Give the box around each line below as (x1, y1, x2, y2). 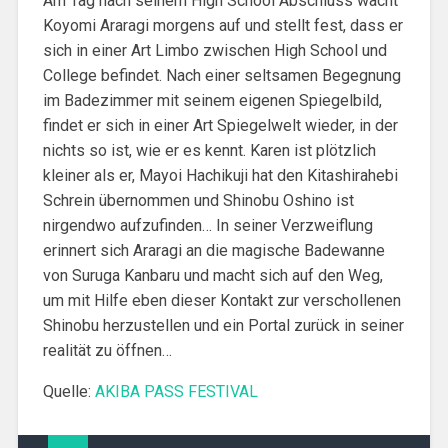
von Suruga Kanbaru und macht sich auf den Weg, (42, 266, 383, 286)
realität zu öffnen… (42, 341, 172, 361)
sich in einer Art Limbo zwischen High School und (42, 41, 387, 61)
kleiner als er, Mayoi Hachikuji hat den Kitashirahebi (42, 166, 398, 186)
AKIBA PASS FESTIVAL (94, 382, 258, 402)
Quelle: (42, 382, 95, 402)
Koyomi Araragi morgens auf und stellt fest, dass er (42, 16, 403, 36)
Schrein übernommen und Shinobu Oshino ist (42, 191, 354, 211)
